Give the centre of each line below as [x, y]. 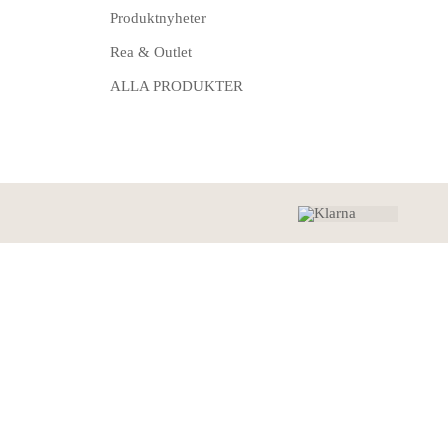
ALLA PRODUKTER [176, 86]
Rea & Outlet [150, 52]
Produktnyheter [157, 18]
